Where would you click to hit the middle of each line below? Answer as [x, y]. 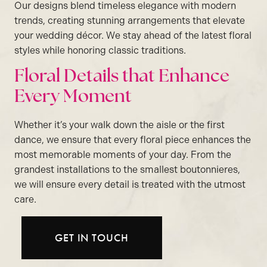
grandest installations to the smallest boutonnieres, [127, 169]
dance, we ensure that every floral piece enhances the [133, 139]
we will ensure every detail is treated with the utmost [130, 184]
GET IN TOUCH [92, 237]
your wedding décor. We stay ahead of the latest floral [133, 35]
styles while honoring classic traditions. [100, 50]
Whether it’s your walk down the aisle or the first [119, 125]
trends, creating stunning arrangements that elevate [130, 20]
